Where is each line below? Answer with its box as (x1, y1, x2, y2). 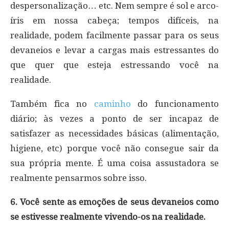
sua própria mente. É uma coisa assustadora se (10, 157, 219, 168)
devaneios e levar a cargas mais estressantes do (10, 44, 219, 55)
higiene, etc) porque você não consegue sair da (10, 143, 219, 153)
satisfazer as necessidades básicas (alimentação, (10, 128, 219, 139)
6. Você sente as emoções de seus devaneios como (10, 196, 219, 207)
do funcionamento (130, 98, 219, 109)
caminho (94, 98, 131, 109)
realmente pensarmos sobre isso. (10, 172, 147, 183)
